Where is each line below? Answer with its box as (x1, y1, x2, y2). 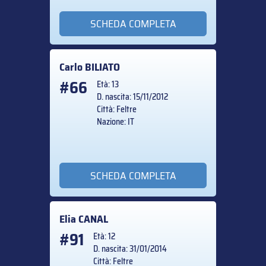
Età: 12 (93, 229, 115, 243)
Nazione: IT (97, 115, 134, 129)
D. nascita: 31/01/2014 (93, 242, 167, 255)
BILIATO (85, 59, 120, 76)
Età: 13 (97, 78, 119, 91)
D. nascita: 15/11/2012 (97, 90, 168, 104)
